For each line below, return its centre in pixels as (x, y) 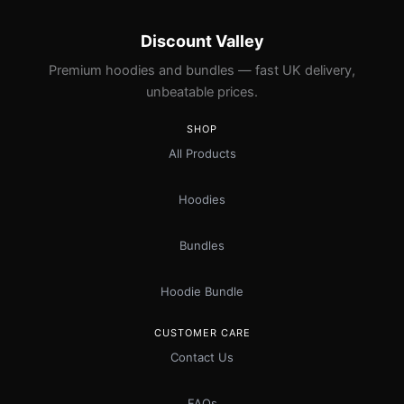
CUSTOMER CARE (202, 333)
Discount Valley (202, 41)
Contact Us (202, 357)
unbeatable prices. (202, 92)
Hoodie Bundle (202, 291)
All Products (202, 153)
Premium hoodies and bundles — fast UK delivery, (202, 70)
